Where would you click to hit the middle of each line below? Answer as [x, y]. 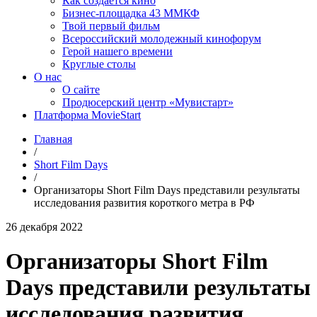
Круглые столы [99, 64]
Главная [53, 139]
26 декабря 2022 [44, 227]
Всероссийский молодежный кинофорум [162, 39]
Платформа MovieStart [87, 115]
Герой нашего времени [117, 51]
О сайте [81, 90]
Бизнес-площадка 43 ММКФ [131, 13]
